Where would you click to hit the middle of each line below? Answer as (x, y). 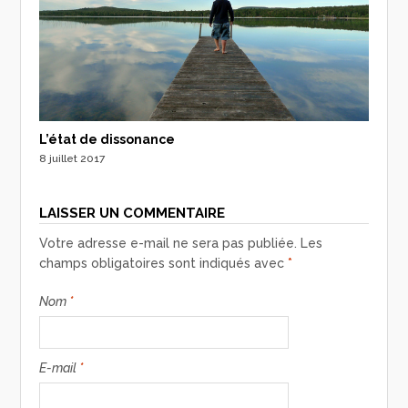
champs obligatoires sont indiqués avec (164, 263)
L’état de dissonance (107, 139)
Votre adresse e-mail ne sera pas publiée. (168, 243)
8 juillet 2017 (72, 158)
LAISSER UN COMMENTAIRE (133, 213)
